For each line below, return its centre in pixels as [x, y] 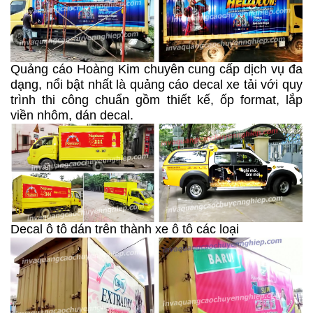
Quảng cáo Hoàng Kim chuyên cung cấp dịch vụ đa [156, 70]
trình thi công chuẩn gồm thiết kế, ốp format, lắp [156, 100]
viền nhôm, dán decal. [72, 116]
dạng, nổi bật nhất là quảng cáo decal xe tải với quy [156, 85]
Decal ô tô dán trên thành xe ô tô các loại [125, 230]
